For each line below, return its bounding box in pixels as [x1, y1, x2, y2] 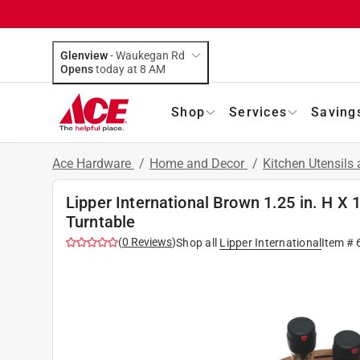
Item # [321, 235, 357, 249]
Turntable [66, 211, 136, 231]
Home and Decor [149, 155, 247, 171]
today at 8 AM [149, 62, 166, 76]
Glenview [60, 48, 108, 62]
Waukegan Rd [116, 48, 185, 62]
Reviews [129, 235, 172, 248]
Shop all [176, 235, 217, 249]
